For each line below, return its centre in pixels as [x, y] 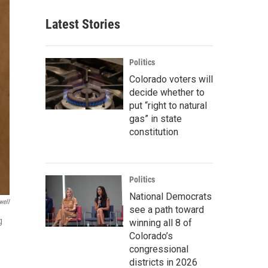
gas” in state [156, 119]
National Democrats [170, 197]
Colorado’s [151, 236]
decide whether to [167, 92]
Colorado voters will [171, 79]
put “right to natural [168, 106]
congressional [159, 249]
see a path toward [167, 210]
